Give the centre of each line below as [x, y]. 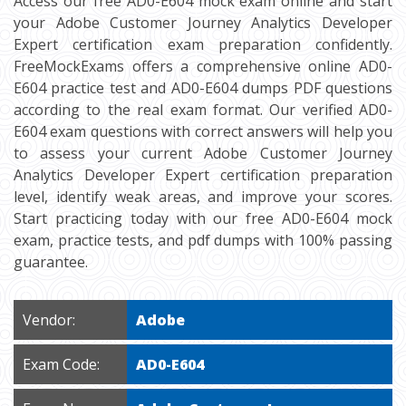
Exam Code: [61, 364]
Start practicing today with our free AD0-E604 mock [203, 218]
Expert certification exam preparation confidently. [203, 44]
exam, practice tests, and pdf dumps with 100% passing [203, 240]
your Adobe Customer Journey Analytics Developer [203, 23]
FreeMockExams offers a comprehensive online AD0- [203, 66]
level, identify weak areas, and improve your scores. [203, 197]
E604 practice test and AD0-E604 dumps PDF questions [203, 88]
